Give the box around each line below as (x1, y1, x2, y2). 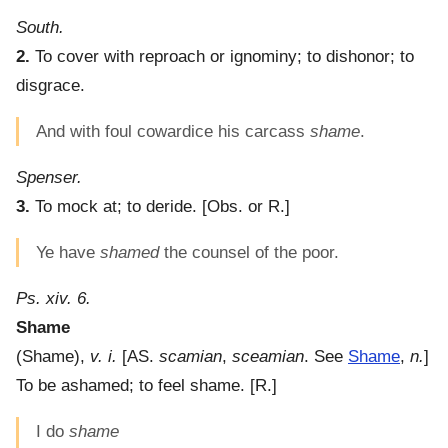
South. (16, 18, 64, 38)
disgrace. (16, 76, 85, 96)
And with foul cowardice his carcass (36, 122, 310, 142)
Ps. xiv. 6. (16, 289, 91, 309)
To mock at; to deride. (30, 197, 197, 217)
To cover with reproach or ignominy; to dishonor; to (30, 47, 414, 67)
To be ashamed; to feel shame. (16, 376, 245, 396)
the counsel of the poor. (159, 243, 339, 263)
